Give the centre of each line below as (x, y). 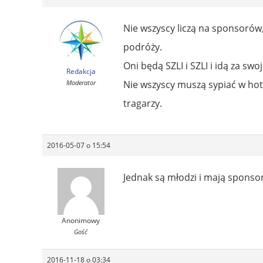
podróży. (143, 47)
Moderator (81, 82)
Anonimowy (81, 220)
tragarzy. (143, 103)
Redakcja (81, 71)
